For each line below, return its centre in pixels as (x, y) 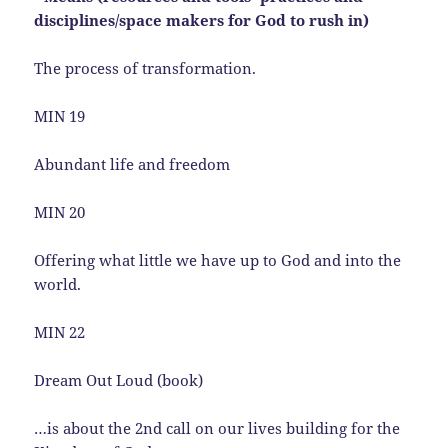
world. (58, 283)
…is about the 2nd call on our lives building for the (217, 427)
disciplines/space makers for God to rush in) (202, 19)
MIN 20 (60, 211)
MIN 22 (60, 331)
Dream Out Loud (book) (119, 379)
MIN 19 (60, 115)
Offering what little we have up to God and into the (218, 259)
